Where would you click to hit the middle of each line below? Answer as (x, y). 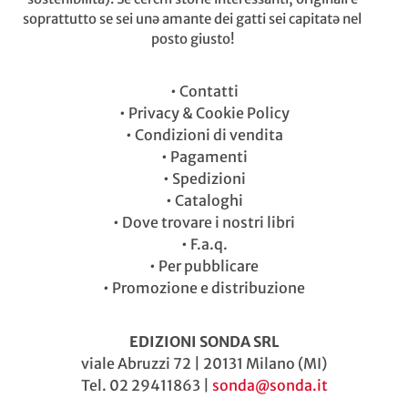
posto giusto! (192, 38)
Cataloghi (209, 201)
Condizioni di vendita (209, 135)
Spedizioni (209, 179)
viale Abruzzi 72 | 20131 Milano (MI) (204, 363)
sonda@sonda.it (270, 385)
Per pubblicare (209, 266)
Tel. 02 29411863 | (146, 385)
